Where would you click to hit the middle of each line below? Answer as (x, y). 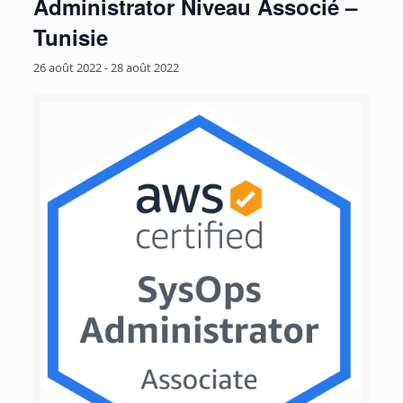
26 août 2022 (67, 67)
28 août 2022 (144, 67)
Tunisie (70, 37)
